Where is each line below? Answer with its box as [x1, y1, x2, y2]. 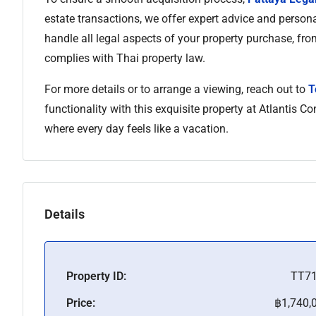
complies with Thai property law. [44, 51, 205, 65]
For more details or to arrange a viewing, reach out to [44, 83, 308, 96]
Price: [66, 296, 95, 310]
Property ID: [66, 269, 126, 283]
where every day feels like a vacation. [44, 122, 229, 135]
